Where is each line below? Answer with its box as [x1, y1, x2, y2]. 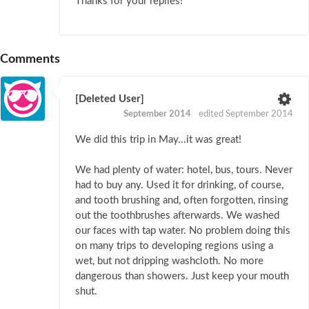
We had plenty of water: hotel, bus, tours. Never [75, 165, 292, 176]
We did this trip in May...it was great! [75, 134, 241, 146]
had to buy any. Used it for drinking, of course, [75, 180, 283, 191]
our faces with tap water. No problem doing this [75, 226, 290, 237]
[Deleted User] [75, 94, 144, 105]
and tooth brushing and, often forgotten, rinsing [75, 195, 288, 206]
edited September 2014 [199, 110, 293, 119]
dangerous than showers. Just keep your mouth [75, 271, 289, 282]
